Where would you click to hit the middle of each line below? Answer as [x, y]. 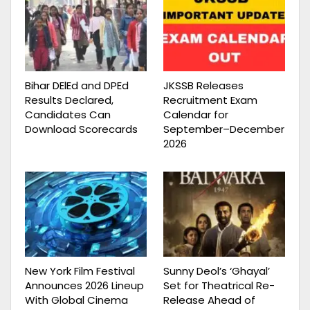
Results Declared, [69, 100]
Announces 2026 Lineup [84, 286]
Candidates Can [68, 114]
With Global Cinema [76, 300]
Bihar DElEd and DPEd [77, 85]
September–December [224, 129]
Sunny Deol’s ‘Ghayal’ [217, 271]
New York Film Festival [80, 271]
